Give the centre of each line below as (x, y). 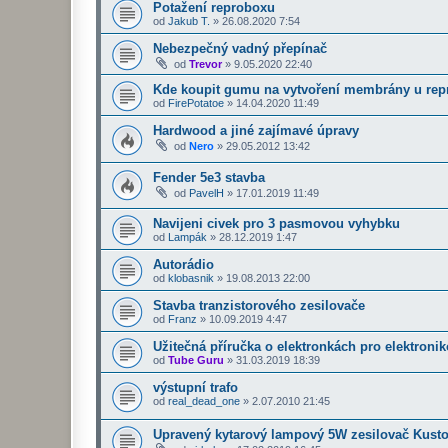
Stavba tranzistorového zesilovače (259, 306)
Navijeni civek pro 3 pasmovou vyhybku (276, 224)
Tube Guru (196, 360)
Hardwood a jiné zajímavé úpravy (256, 130)
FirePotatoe (196, 102)
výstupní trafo (195, 388)
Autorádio (183, 265)
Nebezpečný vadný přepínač (240, 48)
